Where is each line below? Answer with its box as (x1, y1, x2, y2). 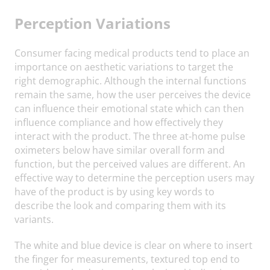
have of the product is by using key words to (14, 184, 215, 199)
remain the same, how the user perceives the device (14, 87, 251, 102)
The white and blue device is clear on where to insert (14, 238, 253, 253)
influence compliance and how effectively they (14, 115, 223, 130)
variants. (14, 212, 54, 227)
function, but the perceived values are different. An (14, 157, 245, 171)
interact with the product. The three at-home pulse (14, 129, 245, 143)
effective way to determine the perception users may (14, 171, 254, 185)
